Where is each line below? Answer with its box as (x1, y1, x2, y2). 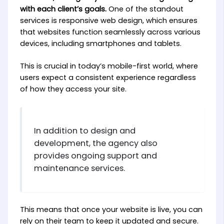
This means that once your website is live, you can (19, 204, 202, 215)
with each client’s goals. (19, 3, 106, 14)
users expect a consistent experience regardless (19, 72, 196, 82)
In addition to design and (33, 125, 135, 137)
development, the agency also (33, 137, 157, 149)
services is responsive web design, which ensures (19, 15, 197, 25)
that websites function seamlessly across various (19, 26, 200, 37)
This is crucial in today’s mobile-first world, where (19, 60, 198, 71)
